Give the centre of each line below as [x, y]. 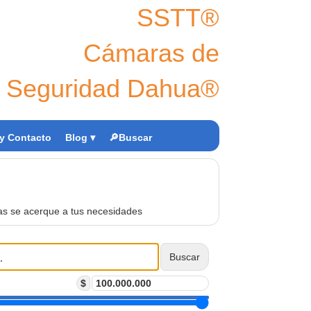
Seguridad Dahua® [113, 89]
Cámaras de [151, 53]
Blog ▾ [80, 137]
